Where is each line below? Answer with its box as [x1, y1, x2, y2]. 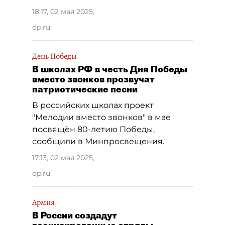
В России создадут [32, 209, 117, 221]
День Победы [32, 51, 77, 62]
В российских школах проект [32, 100, 154, 110]
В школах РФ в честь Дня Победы [32, 63, 187, 75]
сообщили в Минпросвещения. [32, 137, 164, 146]
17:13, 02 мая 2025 [32, 153, 93, 162]
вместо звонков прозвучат [32, 73, 155, 85]
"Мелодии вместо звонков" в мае [32, 113, 171, 122]
